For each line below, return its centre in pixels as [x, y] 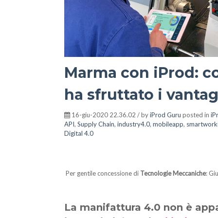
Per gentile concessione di [103, 173]
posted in [196, 115]
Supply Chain [96, 124]
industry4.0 [134, 124]
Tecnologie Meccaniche [173, 173]
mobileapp [168, 124]
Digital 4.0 [79, 133]
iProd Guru [165, 115]
